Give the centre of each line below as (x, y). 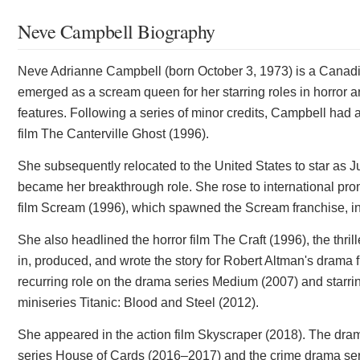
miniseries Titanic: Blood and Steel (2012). (138, 302)
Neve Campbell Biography (117, 31)
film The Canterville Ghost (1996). (113, 133)
